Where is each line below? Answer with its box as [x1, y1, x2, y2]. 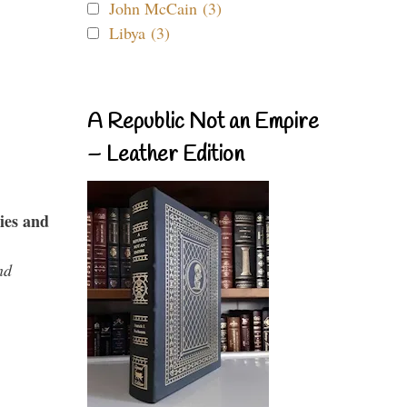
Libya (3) [109, 22, 170, 44]
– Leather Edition [87, 141, 244, 170]
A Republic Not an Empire [87, 108, 319, 137]
